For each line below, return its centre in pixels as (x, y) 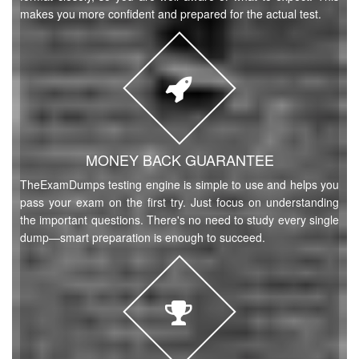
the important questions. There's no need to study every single (179, 220)
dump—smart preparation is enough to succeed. (143, 237)
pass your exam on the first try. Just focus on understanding (179, 202)
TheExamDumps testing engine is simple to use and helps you (179, 184)
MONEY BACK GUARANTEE (179, 159)
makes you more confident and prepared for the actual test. (171, 14)
